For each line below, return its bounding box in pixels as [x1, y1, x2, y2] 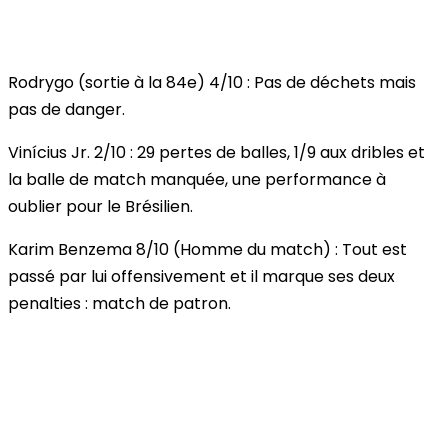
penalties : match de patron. [8, 292, 231, 316]
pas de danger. [8, 98, 125, 122]
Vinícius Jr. [8, 141, 90, 165]
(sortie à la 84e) [78, 71, 209, 95]
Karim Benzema [8, 238, 132, 262]
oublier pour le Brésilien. [8, 195, 193, 219]
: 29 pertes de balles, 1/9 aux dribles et [130, 141, 425, 165]
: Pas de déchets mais [243, 71, 416, 95]
